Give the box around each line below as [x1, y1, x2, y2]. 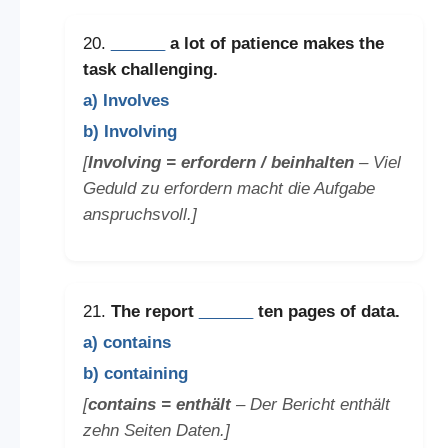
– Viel [353, 153, 401, 173]
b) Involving [82, 122, 177, 142]
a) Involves [82, 91, 169, 111]
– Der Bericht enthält [230, 394, 390, 414]
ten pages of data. [252, 301, 400, 321]
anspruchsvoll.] [82, 205, 197, 225]
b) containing [82, 363, 188, 383]
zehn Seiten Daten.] [82, 420, 230, 440]
